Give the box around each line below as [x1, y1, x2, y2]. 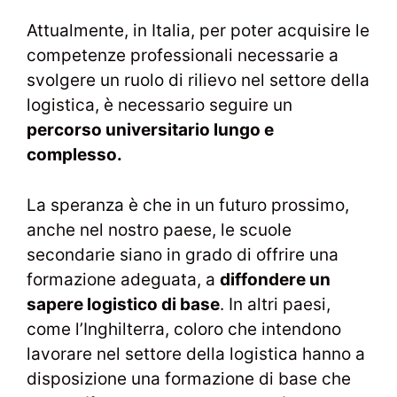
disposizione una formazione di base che [27, 368, 351, 389]
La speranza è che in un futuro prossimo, [27, 194, 349, 215]
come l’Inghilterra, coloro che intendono [27, 318, 341, 339]
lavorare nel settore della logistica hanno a [27, 343, 365, 364]
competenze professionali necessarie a [27, 45, 339, 66]
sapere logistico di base [27, 293, 220, 315]
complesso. [27, 144, 122, 166]
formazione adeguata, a [27, 269, 220, 290]
